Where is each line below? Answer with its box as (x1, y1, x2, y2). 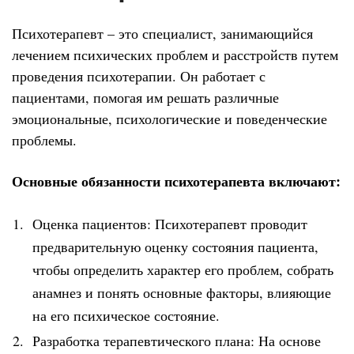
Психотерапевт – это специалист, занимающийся (12, 23, 313, 43)
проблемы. (12, 130, 77, 149)
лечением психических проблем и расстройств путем (12, 44, 338, 64)
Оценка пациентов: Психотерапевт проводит (32, 213, 307, 233)
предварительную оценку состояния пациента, (32, 236, 318, 256)
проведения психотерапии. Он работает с (12, 66, 265, 85)
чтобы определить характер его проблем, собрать (32, 259, 333, 279)
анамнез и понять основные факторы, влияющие (32, 282, 331, 302)
